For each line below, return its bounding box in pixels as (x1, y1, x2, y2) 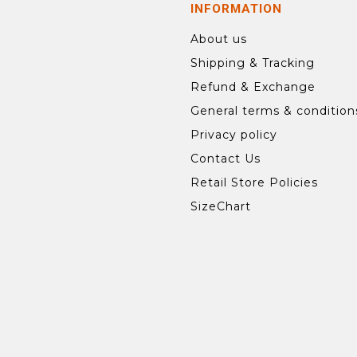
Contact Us (190, 151, 261, 166)
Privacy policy (190, 127, 277, 142)
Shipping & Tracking (190, 56, 315, 70)
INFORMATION (190, 2, 282, 16)
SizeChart (190, 199, 251, 214)
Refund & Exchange (190, 80, 316, 94)
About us (190, 32, 247, 46)
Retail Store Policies (190, 175, 318, 190)
